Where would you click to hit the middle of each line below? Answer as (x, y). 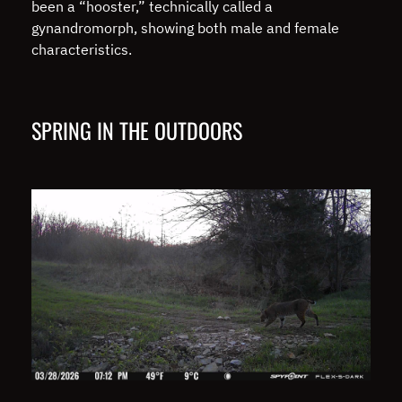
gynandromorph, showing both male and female (185, 27)
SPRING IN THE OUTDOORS (140, 130)
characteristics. (83, 49)
